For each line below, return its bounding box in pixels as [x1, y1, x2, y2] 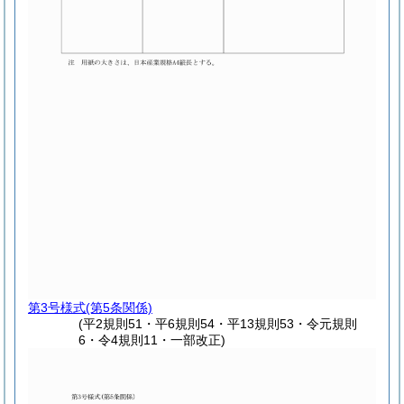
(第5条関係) [86, 300, 152, 316]
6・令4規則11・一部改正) [78, 333, 226, 348]
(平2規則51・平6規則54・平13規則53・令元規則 [78, 317, 358, 332]
